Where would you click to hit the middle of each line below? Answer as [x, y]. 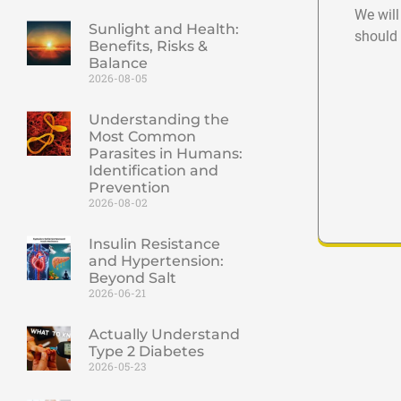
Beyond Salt [132, 278]
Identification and [153, 171]
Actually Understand [164, 335]
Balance [118, 64]
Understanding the [158, 120]
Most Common [142, 137]
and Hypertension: [156, 261]
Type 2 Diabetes [146, 352]
